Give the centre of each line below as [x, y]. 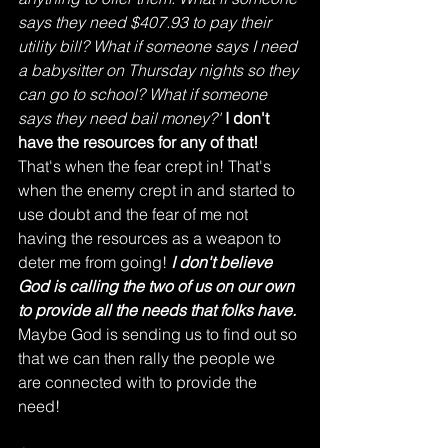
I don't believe [223, 262]
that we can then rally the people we [148, 358]
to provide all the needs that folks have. [157, 310]
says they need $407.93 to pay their [146, 22]
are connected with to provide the [139, 382]
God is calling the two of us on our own [158, 286]
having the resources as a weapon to [151, 238]
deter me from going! [94, 262]
